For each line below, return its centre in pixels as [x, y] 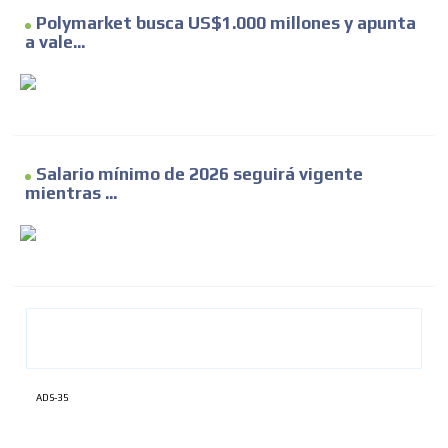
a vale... [55, 42]
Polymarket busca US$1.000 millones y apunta [226, 23]
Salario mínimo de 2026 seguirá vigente [199, 174]
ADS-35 [52, 398]
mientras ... [71, 193]
